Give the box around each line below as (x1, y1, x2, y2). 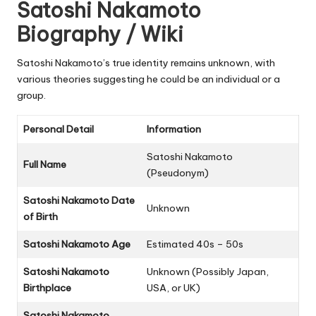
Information (147, 122, 201, 135)
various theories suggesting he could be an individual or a (17, 72, 280, 85)
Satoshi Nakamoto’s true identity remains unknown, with (17, 56, 275, 69)
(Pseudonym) (147, 166, 209, 179)
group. (17, 88, 46, 102)
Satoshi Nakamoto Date (23, 193, 135, 207)
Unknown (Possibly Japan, (147, 265, 269, 278)
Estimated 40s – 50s (147, 237, 243, 250)
